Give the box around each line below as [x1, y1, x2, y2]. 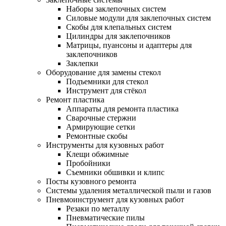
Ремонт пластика [46, 95, 104, 104]
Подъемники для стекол [66, 77, 148, 86]
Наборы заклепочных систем [66, 5, 166, 14]
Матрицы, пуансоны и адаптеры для [66, 41, 192, 50]
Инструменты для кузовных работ [46, 141, 164, 150]
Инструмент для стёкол [66, 86, 146, 95]
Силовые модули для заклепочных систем [66, 14, 211, 23]
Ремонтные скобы [66, 132, 128, 141]
